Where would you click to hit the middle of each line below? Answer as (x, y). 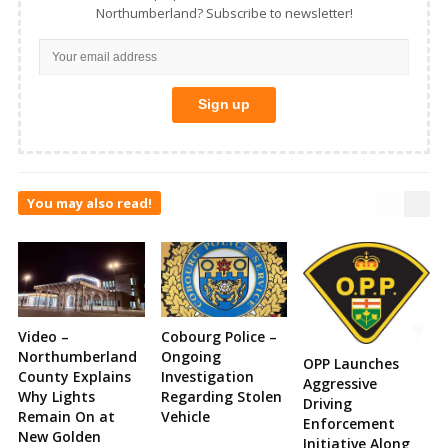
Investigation (207, 376)
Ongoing (190, 356)
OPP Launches (351, 364)
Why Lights (56, 396)
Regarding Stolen (221, 396)
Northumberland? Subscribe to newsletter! (224, 13)
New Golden (59, 436)
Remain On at (66, 416)
